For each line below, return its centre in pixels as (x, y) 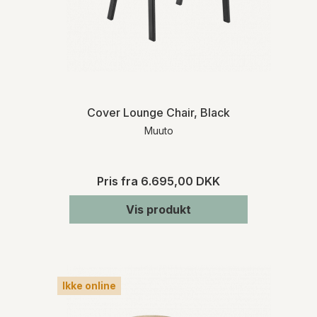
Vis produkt (158, 209)
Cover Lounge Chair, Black (158, 112)
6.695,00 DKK (180, 181)
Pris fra (119, 181)
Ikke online (89, 286)
